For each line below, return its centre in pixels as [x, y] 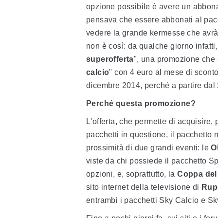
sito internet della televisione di [144, 187]
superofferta [110, 59]
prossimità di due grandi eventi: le [149, 148]
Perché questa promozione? [141, 104]
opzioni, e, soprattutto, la [132, 174]
